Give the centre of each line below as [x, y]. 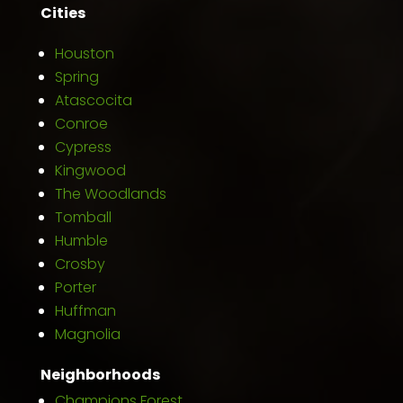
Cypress [83, 147]
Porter [75, 287]
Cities [63, 13]
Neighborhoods [100, 374]
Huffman [85, 310]
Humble [81, 240]
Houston [84, 53]
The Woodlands [110, 193]
